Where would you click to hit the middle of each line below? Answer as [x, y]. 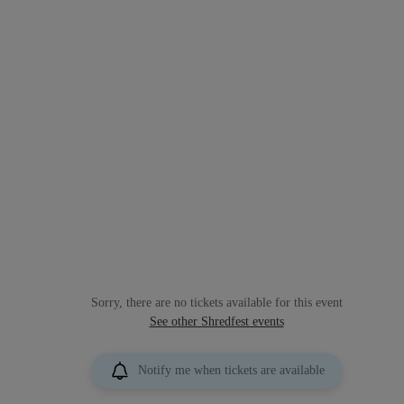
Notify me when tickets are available [231, 370]
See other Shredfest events [216, 321]
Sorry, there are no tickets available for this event [216, 302]
